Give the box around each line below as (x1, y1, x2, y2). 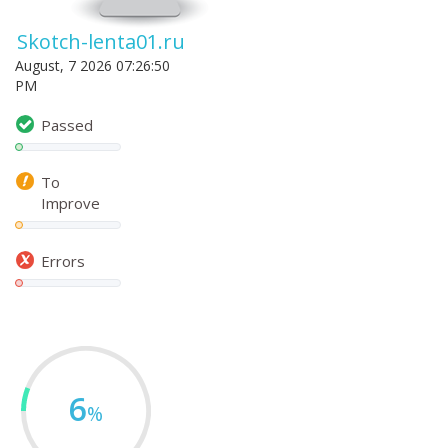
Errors (41, 250, 85, 271)
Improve (41, 192, 100, 213)
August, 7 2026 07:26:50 (15, 56, 170, 75)
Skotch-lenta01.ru (17, 28, 185, 55)
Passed (41, 114, 93, 135)
